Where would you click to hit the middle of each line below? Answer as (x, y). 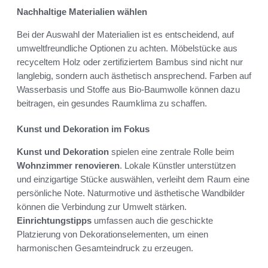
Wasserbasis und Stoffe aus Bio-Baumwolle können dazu (128, 90)
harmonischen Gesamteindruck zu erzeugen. (105, 248)
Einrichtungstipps (54, 221)
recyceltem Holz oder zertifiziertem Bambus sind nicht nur (130, 62)
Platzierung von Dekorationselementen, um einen (112, 234)
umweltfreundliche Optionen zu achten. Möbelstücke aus (127, 48)
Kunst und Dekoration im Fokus (83, 129)
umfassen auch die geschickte (152, 221)
